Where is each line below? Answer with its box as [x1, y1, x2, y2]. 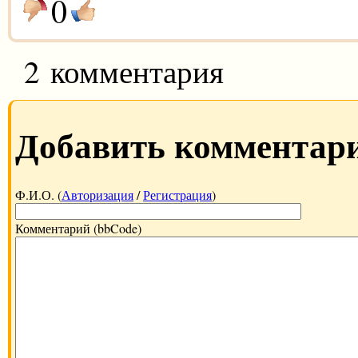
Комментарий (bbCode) [15, 220, 141, 237]
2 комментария [24, 50, 224, 92]
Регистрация [143, 186, 212, 204]
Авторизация [62, 186, 133, 204]
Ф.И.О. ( [15, 186, 62, 204]
